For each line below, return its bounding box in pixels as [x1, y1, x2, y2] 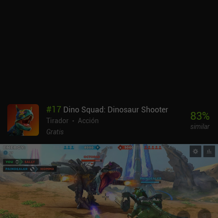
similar [190, 122, 210, 131]
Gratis [46, 127, 64, 136]
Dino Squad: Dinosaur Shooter [63, 104, 168, 115]
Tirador [46, 115, 69, 125]
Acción [78, 115, 99, 125]
